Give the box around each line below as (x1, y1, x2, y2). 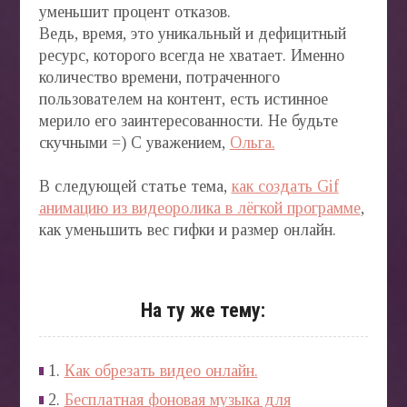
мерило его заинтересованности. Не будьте (38, 112, 338, 131)
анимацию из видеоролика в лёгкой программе (38, 199, 361, 218)
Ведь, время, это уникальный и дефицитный (38, 25, 346, 44)
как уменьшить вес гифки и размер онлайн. (38, 221, 336, 240)
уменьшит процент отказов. (38, 3, 231, 22)
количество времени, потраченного (38, 68, 280, 87)
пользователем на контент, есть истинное (38, 90, 328, 109)
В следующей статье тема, (38, 177, 232, 196)
